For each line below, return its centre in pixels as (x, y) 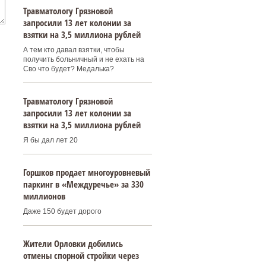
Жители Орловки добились (73, 243)
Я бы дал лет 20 (50, 140)
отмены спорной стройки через (81, 255)
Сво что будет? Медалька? (68, 69)
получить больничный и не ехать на (83, 59)
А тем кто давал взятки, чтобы (74, 50)
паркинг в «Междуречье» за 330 (83, 184)
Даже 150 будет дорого (62, 211)
